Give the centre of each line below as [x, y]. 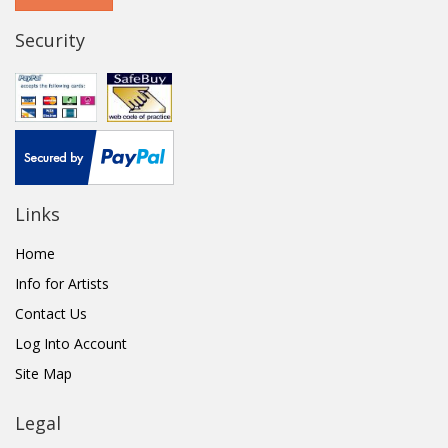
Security [50, 40]
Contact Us [51, 314]
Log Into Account [71, 344]
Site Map [43, 374]
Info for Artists [62, 284]
